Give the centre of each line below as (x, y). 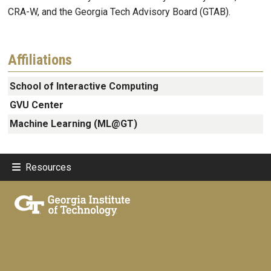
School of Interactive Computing (84, 86)
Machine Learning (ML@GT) (74, 124)
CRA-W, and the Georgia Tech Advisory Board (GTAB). (120, 11)
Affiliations (40, 60)
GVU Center (37, 105)
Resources (48, 167)
